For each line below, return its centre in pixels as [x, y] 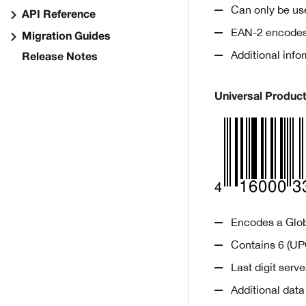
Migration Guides [66, 37]
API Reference [59, 15]
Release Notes [60, 57]
